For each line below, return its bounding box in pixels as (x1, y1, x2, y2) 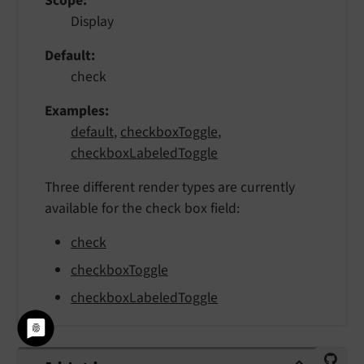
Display (71, 11, 114, 32)
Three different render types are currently (45, 176, 295, 197)
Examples (45, 100, 105, 121)
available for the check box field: (45, 197, 240, 219)
